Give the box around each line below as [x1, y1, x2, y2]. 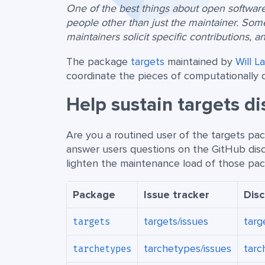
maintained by [164, 55, 235, 69]
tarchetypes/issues [144, 242, 231, 256]
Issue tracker [144, 188, 209, 202]
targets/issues [144, 215, 208, 228]
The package [66, 55, 131, 69]
